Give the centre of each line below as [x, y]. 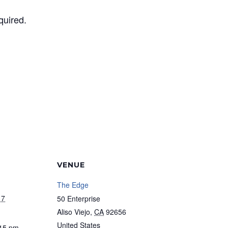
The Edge [73, 185]
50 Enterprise [79, 198]
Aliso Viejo [74, 212]
